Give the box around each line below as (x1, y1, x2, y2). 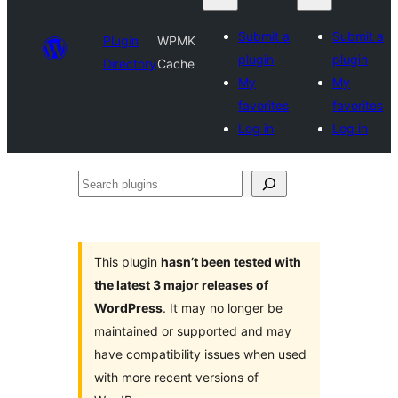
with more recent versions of (94, 370, 259, 385)
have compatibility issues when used (94, 346, 306, 362)
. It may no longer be (163, 300, 283, 315)
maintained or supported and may (94, 323, 291, 338)
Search (77, 174, 123, 192)
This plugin (94, 254, 161, 269)
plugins (77, 201, 125, 219)
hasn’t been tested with (161, 254, 301, 269)
